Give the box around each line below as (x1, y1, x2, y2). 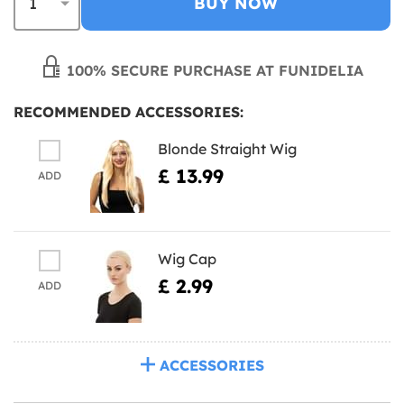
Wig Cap (158, 249, 216, 268)
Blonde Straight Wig (158, 139, 297, 158)
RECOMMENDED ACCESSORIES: (14, 102, 243, 121)
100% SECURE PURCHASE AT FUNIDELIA (62, 60, 363, 79)
